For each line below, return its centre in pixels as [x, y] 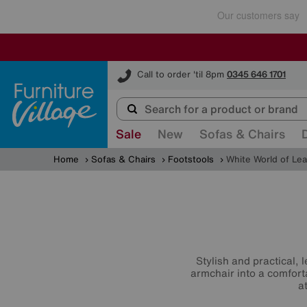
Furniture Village [143, 67]
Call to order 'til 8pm [181, 75]
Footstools [191, 159]
